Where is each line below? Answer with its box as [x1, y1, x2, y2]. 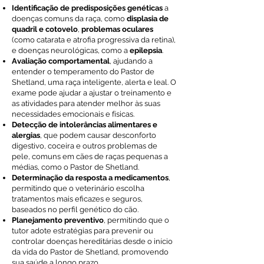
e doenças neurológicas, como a [12, 46, 130, 55]
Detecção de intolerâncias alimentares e [12, 120, 157, 129]
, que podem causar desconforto [40, 131, 156, 140]
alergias [12, 131, 40, 140]
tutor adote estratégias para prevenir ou [12, 226, 153, 235]
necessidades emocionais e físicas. [12, 110, 134, 118]
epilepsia [130, 46, 162, 55]
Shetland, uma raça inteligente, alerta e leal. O [12, 78, 176, 87]
